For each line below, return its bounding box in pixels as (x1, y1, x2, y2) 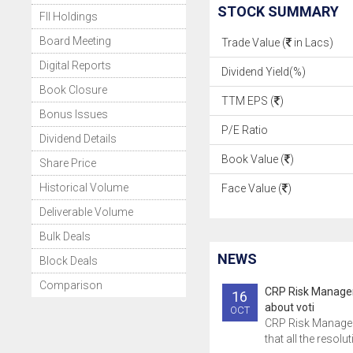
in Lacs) (291, 36, 333, 49)
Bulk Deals (39, 230, 91, 243)
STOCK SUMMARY (217, 3, 339, 20)
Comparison (39, 279, 102, 292)
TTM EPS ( (221, 95, 274, 107)
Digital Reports (39, 59, 111, 72)
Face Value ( (221, 182, 282, 195)
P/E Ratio (221, 124, 268, 136)
